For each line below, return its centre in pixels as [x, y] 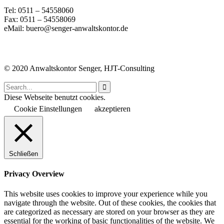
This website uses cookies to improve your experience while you [106, 193]
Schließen [23, 154]
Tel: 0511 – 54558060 [39, 10]
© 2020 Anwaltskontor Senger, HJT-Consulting [79, 68]
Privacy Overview [34, 174]
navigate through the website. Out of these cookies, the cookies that [110, 202]
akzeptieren [112, 109]
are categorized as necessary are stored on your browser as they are [109, 211]
